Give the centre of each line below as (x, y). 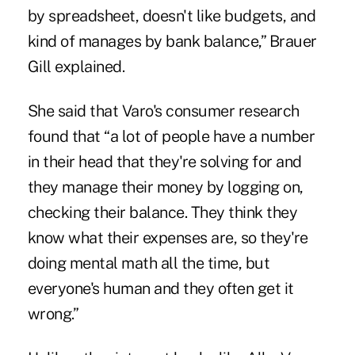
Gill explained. (76, 67)
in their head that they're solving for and (164, 162)
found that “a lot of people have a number (171, 137)
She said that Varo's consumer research (163, 111)
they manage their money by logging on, (165, 187)
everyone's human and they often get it (160, 289)
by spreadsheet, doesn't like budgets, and (172, 16)
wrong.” (53, 314)
